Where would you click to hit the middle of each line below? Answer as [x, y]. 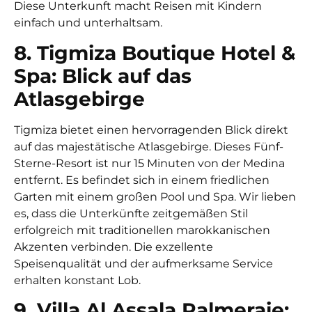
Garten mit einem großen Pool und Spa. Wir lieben [155, 196]
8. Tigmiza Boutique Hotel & [155, 53]
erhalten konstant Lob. [77, 280]
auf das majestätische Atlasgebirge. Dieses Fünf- [149, 146]
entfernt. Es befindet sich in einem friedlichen [142, 180]
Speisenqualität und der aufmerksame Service [143, 263]
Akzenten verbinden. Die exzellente [114, 247]
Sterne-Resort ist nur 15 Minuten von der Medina [149, 163]
